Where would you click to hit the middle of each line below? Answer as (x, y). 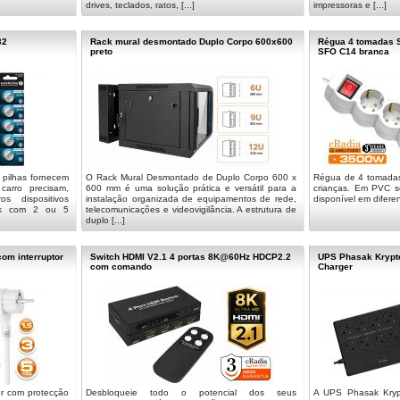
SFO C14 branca (354, 51)
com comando (121, 267)
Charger (335, 267)
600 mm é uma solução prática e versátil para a (191, 188)
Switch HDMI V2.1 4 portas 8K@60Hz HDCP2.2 (191, 257)
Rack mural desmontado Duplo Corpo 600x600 (192, 42)
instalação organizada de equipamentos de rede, (191, 199)
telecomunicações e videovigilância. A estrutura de (191, 209)
